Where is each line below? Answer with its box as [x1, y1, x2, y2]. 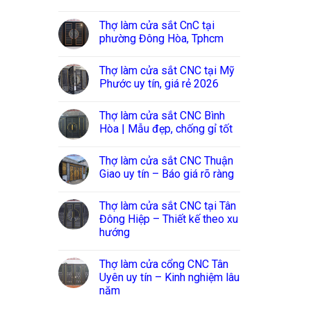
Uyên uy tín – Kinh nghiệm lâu [99, 271, 239, 285]
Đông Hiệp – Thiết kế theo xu [99, 212, 238, 226]
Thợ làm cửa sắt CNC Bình [99, 109, 225, 123]
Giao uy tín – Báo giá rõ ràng [99, 167, 234, 181]
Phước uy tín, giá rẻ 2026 [99, 77, 219, 91]
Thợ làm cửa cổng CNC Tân [99, 258, 228, 271]
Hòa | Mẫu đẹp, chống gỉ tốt [99, 122, 233, 136]
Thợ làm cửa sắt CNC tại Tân [99, 199, 236, 213]
